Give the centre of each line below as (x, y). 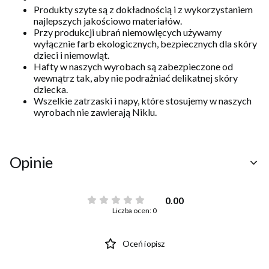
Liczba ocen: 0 (134, 211)
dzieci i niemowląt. (71, 55)
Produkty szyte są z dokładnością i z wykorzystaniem (143, 10)
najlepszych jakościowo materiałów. (109, 21)
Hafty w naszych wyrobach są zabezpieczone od (133, 67)
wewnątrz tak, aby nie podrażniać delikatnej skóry (136, 78)
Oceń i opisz (144, 244)
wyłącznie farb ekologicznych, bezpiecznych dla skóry (145, 44)
